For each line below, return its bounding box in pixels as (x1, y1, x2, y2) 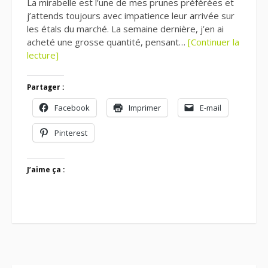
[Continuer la (188, 36, 239, 48)
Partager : (27, 83, 64, 92)
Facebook (54, 102, 90, 113)
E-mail (200, 102, 221, 113)
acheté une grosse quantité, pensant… (27, 36, 188, 48)
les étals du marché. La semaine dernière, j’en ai (27, 23, 224, 35)
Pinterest (54, 127, 87, 138)
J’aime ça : (27, 165, 65, 174)
